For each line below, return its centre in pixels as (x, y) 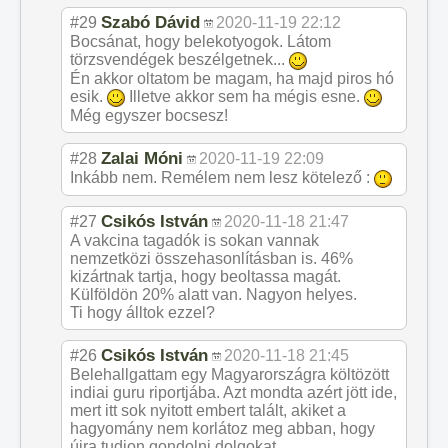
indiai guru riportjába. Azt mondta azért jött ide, (233, 392)
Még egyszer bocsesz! (149, 116)
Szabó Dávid (150, 22)
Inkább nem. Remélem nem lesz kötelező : (222, 178)
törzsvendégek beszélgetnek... (179, 60)
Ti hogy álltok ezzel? (142, 312)
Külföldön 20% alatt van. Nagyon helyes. (213, 294)
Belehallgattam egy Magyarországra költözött (229, 374)
